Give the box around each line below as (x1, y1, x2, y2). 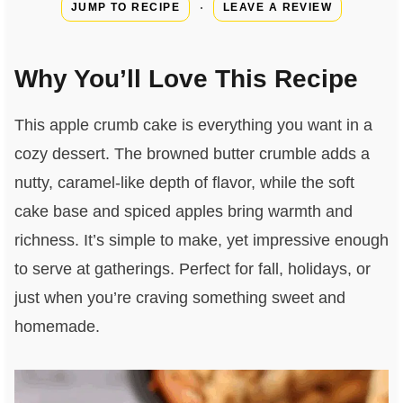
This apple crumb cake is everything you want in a (13, 115, 372, 134)
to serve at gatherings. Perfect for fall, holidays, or (13, 259, 371, 278)
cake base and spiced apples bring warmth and (13, 201, 353, 220)
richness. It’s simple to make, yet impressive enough (13, 230, 389, 249)
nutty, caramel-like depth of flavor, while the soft (13, 173, 354, 192)
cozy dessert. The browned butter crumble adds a (13, 144, 370, 163)
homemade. (13, 317, 100, 336)
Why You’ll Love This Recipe (13, 64, 358, 93)
